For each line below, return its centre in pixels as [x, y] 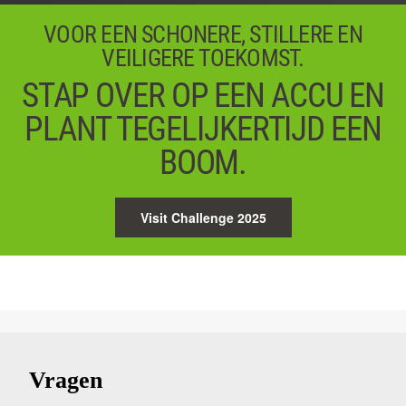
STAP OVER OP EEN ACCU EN [203, 95]
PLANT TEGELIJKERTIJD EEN [203, 129]
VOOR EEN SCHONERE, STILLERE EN [203, 34]
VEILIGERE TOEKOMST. [203, 58]
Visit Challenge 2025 [203, 217]
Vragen [66, 380]
